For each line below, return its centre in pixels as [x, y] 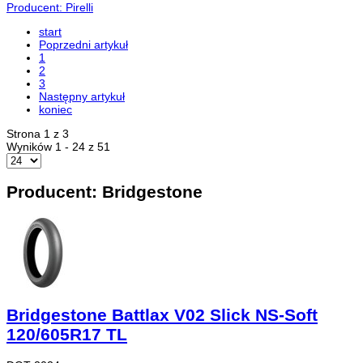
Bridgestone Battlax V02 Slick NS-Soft [162, 315]
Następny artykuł [82, 96]
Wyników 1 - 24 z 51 [58, 147]
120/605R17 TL [67, 335]
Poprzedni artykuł [83, 45]
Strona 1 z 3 [38, 134]
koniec [56, 109]
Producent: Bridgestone [105, 192]
